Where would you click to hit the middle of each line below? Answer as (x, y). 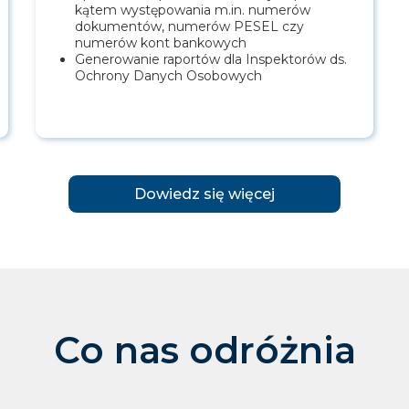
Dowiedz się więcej (204, 194)
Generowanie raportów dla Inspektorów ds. (211, 60)
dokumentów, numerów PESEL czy (189, 27)
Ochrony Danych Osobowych (168, 76)
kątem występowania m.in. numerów (193, 10)
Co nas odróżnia (204, 351)
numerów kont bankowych (161, 43)
